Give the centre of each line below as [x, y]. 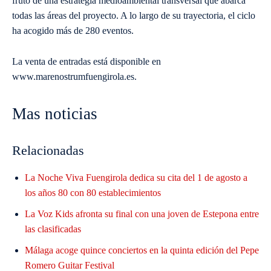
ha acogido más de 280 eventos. [73, 31]
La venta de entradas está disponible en [87, 62]
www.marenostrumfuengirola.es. [74, 77]
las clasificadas [53, 229]
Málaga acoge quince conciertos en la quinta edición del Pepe [142, 250]
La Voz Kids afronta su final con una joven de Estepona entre [142, 214]
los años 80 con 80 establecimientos [93, 193]
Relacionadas [48, 151]
